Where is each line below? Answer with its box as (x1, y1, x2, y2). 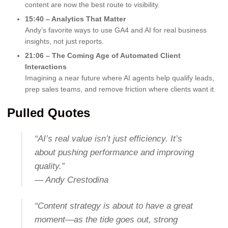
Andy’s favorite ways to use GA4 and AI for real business (25, 25, 207, 34)
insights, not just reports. (25, 37, 104, 45)
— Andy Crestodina (34, 175, 108, 185)
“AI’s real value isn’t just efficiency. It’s (34, 134, 182, 144)
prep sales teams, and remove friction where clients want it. (25, 84, 216, 93)
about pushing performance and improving (34, 148, 194, 158)
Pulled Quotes (7, 105, 90, 120)
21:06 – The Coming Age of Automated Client (25, 51, 181, 60)
